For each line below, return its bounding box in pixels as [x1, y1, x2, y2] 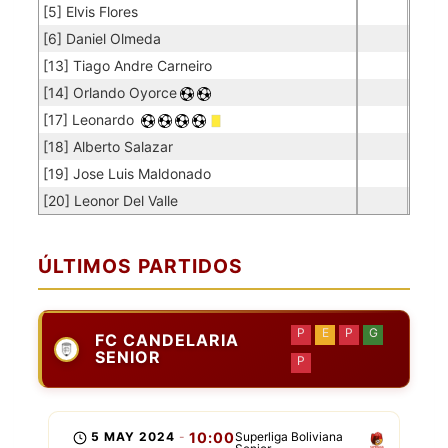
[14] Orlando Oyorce [43, 84, 177, 101]
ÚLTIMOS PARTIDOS [38, 254, 243, 278]
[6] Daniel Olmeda [43, 30, 161, 47]
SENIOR [95, 347, 161, 367]
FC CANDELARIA [95, 330, 239, 350]
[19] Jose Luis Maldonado [43, 165, 211, 182]
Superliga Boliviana [235, 429, 344, 444]
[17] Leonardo [43, 111, 138, 128]
